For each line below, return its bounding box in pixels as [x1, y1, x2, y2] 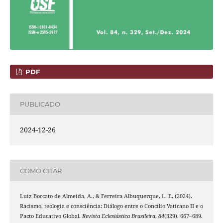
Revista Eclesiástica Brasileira [82, 213, 155, 220]
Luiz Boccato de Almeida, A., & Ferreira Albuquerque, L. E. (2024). [19, 193, 192, 200]
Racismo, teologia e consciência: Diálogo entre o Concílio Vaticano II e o [19, 203, 203, 210]
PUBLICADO [19, 100, 60, 109]
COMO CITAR [19, 166, 62, 175]
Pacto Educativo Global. [19, 213, 82, 220]
